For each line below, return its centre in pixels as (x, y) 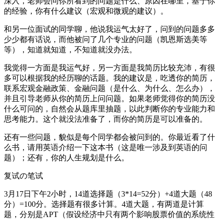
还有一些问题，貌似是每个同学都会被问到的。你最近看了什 (109, 137)
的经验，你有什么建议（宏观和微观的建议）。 (86, 11)
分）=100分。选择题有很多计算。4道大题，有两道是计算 (104, 204)
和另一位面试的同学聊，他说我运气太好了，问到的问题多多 (109, 29)
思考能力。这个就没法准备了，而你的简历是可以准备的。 (106, 119)
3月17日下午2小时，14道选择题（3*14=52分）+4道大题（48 (108, 194)
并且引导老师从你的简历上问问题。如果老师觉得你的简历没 (109, 98)
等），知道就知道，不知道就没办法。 (70, 49)
